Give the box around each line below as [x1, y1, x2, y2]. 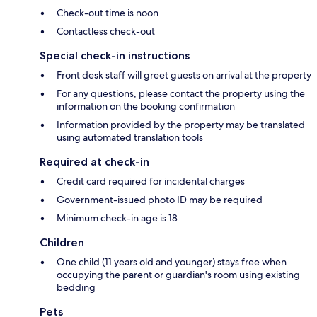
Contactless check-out [57, 24, 155, 38]
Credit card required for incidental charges [57, 174, 245, 188]
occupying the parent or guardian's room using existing [57, 267, 300, 281]
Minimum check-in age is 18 [57, 211, 178, 224]
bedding [57, 280, 96, 294]
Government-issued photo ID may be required [57, 192, 263, 206]
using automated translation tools [57, 130, 203, 144]
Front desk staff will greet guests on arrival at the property [57, 68, 311, 81]
